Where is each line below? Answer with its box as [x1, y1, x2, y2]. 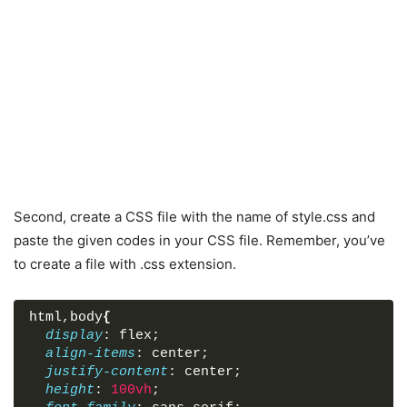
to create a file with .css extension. [14, 255, 236, 273]
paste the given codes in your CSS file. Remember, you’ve [14, 232, 385, 250]
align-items [45, 346, 135, 362]
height [45, 382, 94, 399]
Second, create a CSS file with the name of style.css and [14, 208, 375, 226]
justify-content [45, 364, 168, 381]
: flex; [103, 328, 160, 344]
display [45, 328, 103, 344]
